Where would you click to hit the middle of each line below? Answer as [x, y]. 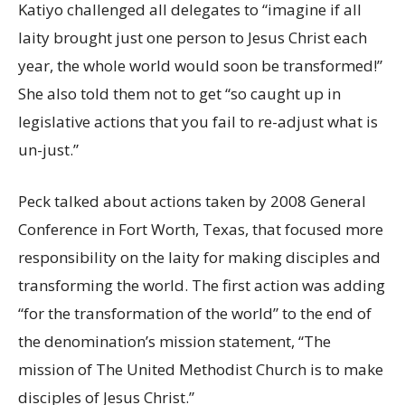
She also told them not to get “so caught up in [179, 93]
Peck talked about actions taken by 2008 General [192, 201]
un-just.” [48, 149]
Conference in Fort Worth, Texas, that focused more [201, 229]
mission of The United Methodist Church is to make [201, 369]
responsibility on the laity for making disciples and [199, 257]
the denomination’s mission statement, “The [174, 341]
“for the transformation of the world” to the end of [195, 313]
